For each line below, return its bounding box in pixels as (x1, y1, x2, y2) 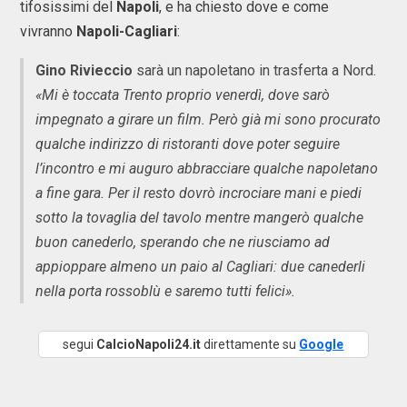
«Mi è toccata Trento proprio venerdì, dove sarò (35, 86, 330, 104)
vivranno (20, 23, 76, 40)
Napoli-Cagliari (76, 23, 177, 40)
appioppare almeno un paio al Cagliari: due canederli (35, 258, 365, 275)
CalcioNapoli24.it (96, 337, 202, 352)
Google (299, 337, 344, 352)
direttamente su (201, 337, 300, 352)
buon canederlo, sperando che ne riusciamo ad (35, 233, 330, 251)
